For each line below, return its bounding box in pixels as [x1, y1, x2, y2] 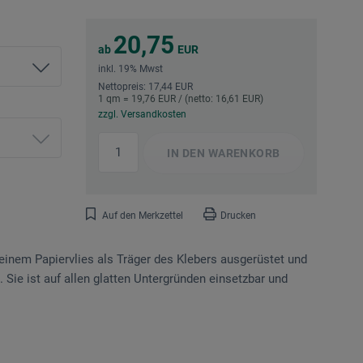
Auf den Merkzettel [102, 210, 183, 222]
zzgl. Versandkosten [98, 109, 186, 121]
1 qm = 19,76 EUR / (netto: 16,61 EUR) [98, 93, 263, 105]
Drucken [220, 210, 256, 222]
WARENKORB [205, 147, 280, 160]
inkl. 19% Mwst [98, 63, 163, 75]
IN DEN [167, 147, 206, 160]
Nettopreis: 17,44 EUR [98, 81, 193, 93]
